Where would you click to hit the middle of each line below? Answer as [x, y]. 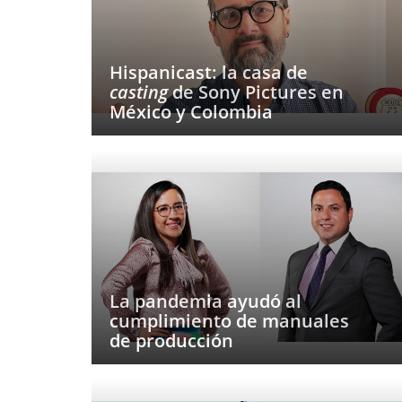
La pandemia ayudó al [205, 301]
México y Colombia [191, 112]
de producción [171, 341]
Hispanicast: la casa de [209, 72]
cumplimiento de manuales [229, 321]
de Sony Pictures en [256, 92]
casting [139, 92]
